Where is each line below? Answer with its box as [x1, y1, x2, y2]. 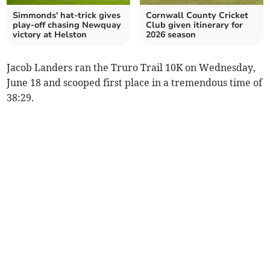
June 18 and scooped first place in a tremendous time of [7, 76, 263, 89]
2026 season [146, 28, 196, 40]
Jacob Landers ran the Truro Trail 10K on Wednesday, [7, 61, 256, 74]
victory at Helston [13, 28, 87, 40]
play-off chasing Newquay [13, 19, 122, 31]
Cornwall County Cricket [146, 9, 248, 21]
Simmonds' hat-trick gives [13, 9, 121, 21]
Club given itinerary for [146, 19, 243, 31]
